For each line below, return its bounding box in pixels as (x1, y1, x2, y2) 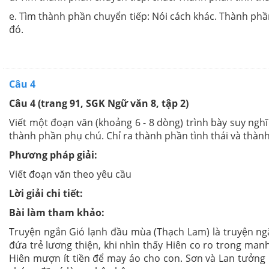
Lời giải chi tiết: (9, 187, 83, 201)
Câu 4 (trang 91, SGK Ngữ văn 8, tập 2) (9, 97, 189, 110)
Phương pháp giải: (9, 148, 97, 162)
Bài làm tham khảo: (9, 206, 104, 220)
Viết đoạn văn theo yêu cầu (9, 168, 131, 181)
